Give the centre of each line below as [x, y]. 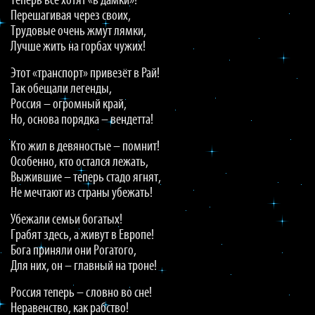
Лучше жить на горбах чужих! [78, 47]
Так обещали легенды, [61, 89]
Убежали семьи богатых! [66, 220]
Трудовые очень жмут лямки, [78, 32]
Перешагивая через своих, [71, 16]
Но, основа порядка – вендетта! [82, 120]
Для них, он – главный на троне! [84, 266]
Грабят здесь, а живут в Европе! [82, 236]
